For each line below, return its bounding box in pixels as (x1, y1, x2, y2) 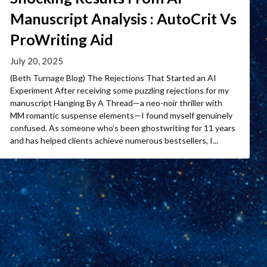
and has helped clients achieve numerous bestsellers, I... (10, 135, 218, 145)
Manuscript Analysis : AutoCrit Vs (10, 10, 237, 27)
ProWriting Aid (10, 30, 113, 48)
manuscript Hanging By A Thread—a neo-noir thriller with (10, 98, 222, 108)
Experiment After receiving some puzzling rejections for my (10, 85, 229, 95)
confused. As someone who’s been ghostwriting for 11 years (10, 123, 235, 133)
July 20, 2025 (10, 55, 63, 66)
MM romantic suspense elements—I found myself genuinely (10, 110, 232, 120)
